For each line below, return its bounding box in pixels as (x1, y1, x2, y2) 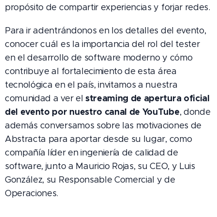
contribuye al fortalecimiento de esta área (5, 66, 177, 77)
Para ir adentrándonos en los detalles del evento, (5, 25, 206, 36)
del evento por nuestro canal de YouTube (5, 106, 180, 118)
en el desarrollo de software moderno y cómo (5, 52, 193, 63)
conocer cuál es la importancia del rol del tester (5, 39, 200, 50)
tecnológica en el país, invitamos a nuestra (5, 79, 178, 91)
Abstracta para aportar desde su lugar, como (5, 134, 192, 145)
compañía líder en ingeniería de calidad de (5, 147, 178, 158)
